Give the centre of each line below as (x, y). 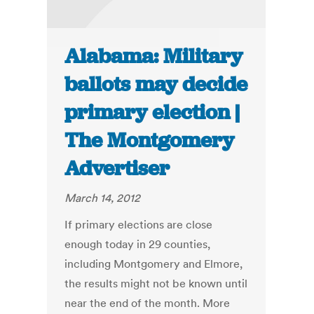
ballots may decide (156, 84)
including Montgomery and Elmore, (154, 264)
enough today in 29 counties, (138, 244)
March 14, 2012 (103, 198)
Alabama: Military (154, 56)
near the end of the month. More (148, 303)
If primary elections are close (139, 225)
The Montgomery (150, 141)
